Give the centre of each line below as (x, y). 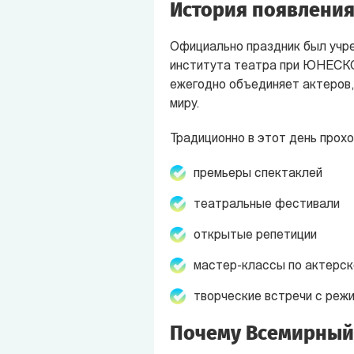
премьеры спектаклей (258, 173)
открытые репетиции (255, 235)
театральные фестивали (266, 204)
